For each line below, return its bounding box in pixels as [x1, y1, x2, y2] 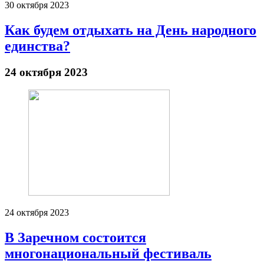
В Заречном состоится [5, 230, 146, 246]
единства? [5, 38, 70, 54]
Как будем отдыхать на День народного [5, 22, 256, 38]
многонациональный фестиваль [5, 246, 212, 262]
